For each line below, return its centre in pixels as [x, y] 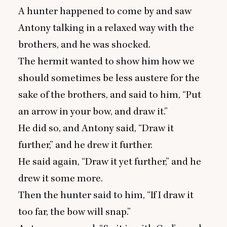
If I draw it [172, 195]
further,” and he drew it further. [86, 145]
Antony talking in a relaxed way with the [106, 28]
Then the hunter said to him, [83, 195]
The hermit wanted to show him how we [106, 61]
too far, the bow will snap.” [74, 212]
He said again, [50, 162]
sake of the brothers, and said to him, [100, 95]
